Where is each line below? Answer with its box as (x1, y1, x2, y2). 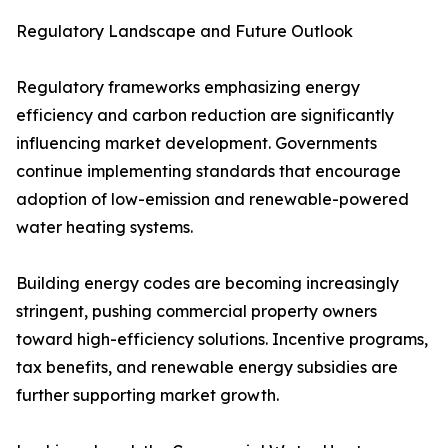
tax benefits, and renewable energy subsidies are (16, 357, 398, 378)
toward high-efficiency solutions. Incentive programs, (16, 329, 428, 350)
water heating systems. (16, 217, 193, 238)
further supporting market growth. (16, 385, 279, 406)
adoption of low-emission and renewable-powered (16, 189, 409, 210)
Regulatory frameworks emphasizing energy (16, 77, 360, 98)
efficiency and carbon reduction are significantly (16, 105, 394, 126)
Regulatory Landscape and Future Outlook (16, 21, 353, 42)
